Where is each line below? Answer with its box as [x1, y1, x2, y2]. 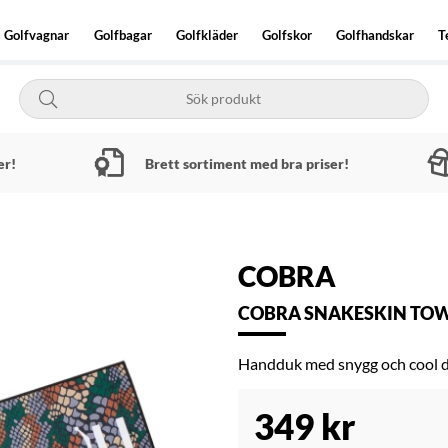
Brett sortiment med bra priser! [144, 154, 349, 172]
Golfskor [261, 27, 312, 43]
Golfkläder [175, 27, 238, 43]
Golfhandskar [336, 27, 415, 43]
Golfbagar [93, 27, 152, 43]
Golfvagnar [4, 27, 70, 43]
